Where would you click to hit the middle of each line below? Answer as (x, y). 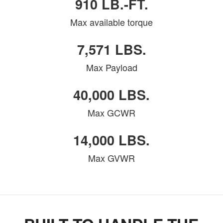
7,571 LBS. (111, 50)
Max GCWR (111, 113)
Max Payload (111, 67)
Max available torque (111, 22)
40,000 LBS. (111, 95)
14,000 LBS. (111, 140)
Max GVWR (111, 158)
